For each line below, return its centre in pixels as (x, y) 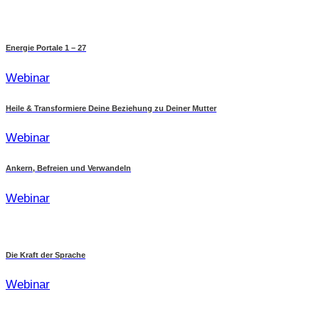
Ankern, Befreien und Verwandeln (68, 168)
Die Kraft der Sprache (46, 255)
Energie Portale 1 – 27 (46, 48)
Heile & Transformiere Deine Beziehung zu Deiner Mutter (111, 108)
